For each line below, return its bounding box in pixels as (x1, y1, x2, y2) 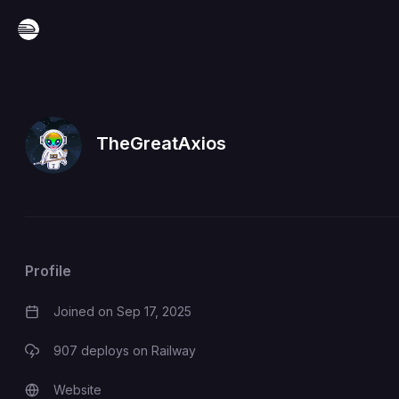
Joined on (53, 304, 117, 319)
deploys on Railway (77, 343, 196, 358)
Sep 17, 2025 (117, 304, 191, 319)
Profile (25, 262, 71, 280)
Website (53, 382, 102, 397)
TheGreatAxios (96, 133, 226, 154)
